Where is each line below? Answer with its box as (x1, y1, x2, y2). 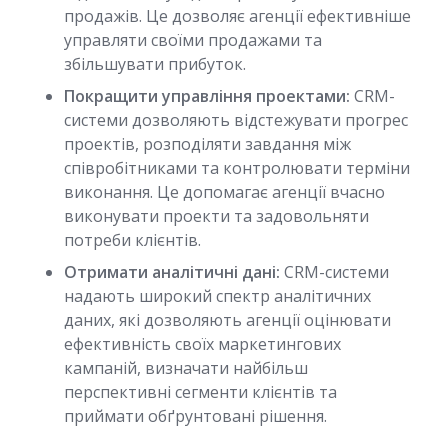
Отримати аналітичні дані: (64, 261, 280, 283)
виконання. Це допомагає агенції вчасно (64, 181, 385, 203)
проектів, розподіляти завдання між (64, 133, 351, 155)
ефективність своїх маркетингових (64, 333, 341, 355)
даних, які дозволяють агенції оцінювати (64, 309, 391, 331)
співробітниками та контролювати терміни (64, 157, 410, 179)
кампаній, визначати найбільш (64, 357, 308, 379)
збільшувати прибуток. (64, 53, 246, 75)
